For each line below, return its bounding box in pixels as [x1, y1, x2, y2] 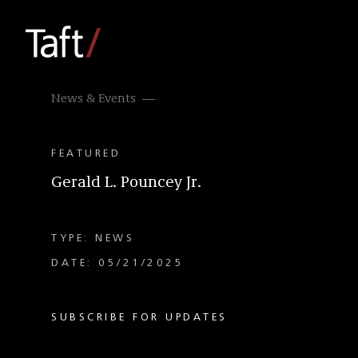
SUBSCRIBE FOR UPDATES [51, 312, 228, 323]
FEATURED [51, 148, 121, 159]
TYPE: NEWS [51, 233, 134, 244]
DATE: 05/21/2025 [51, 257, 184, 268]
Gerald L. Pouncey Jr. [51, 175, 201, 191]
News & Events [51, 93, 136, 105]
